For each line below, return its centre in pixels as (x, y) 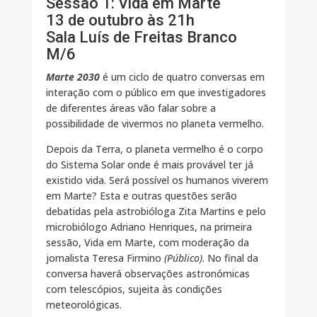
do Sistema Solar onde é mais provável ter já (149, 165)
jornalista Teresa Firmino (105, 258)
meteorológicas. (83, 305)
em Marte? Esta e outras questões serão (141, 196)
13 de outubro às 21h (120, 21)
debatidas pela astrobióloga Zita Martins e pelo (156, 212)
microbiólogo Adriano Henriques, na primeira (149, 227)
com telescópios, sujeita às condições (134, 289)
